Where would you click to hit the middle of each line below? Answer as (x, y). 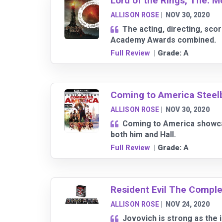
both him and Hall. (143, 135)
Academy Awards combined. (163, 40)
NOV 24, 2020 (188, 204)
